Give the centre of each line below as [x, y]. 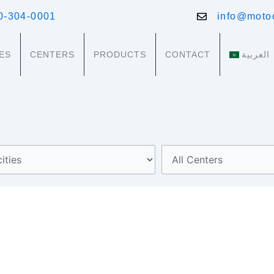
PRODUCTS [120, 54]
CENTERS [52, 54]
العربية [255, 54]
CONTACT [187, 54]
